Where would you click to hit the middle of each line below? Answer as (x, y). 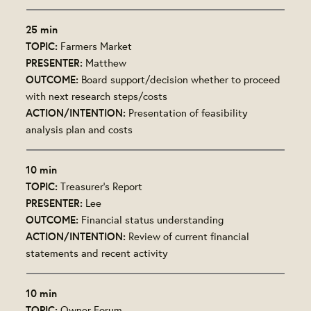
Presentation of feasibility (188, 112)
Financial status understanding (153, 219)
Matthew (106, 62)
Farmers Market (96, 46)
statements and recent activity (97, 253)
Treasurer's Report (102, 186)
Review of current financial (189, 236)
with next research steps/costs (97, 96)
